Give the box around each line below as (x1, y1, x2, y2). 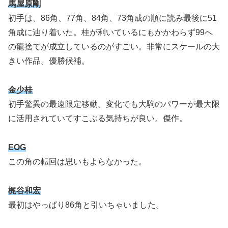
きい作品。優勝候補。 (8, 56, 90, 66)
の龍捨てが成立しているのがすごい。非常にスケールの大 (8, 42, 220, 51)
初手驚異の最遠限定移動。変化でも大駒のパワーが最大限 (8, 100, 220, 108)
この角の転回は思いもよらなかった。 (8, 157, 147, 166)
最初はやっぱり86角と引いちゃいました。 (8, 200, 164, 209)
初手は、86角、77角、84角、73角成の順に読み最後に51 (8, 14, 217, 23)
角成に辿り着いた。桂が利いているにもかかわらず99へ (8, 28, 213, 37)
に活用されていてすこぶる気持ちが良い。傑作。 (8, 114, 187, 123)
